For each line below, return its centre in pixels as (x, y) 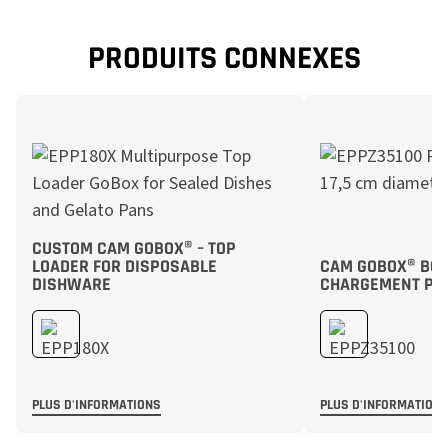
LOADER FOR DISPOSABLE (124, 266)
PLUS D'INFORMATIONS (96, 405)
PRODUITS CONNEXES (224, 58)
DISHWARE (71, 284)
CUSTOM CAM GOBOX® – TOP (134, 248)
